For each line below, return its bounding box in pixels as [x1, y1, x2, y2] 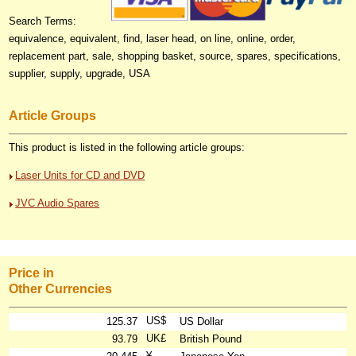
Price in [9, 266, 55, 281]
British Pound [180, 332, 242, 345]
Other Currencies [9, 282, 113, 296]
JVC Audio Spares [15, 197, 100, 210]
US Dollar [180, 315, 224, 327]
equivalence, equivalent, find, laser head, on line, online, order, [9, 32, 296, 44]
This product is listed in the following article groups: [9, 141, 246, 154]
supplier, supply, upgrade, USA [9, 67, 151, 79]
